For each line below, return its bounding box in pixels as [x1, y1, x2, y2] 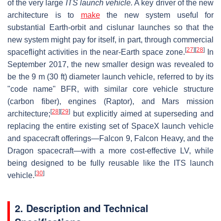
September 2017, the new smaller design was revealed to [7, 60, 214, 69]
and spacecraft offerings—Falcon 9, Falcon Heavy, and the [7, 134, 214, 143]
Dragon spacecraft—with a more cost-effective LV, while [7, 146, 214, 155]
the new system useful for [100, 10, 214, 19]
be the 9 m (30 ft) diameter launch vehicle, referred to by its [7, 72, 214, 81]
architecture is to [7, 10, 81, 19]
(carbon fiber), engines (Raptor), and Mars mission [7, 97, 214, 106]
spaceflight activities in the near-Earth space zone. [7, 47, 185, 56]
